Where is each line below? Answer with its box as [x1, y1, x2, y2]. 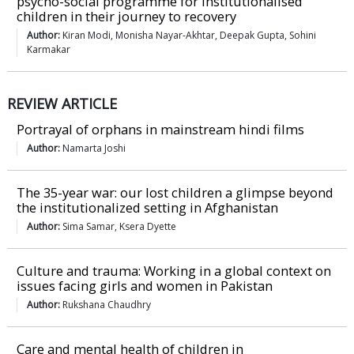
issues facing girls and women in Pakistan [17, 277, 273, 296]
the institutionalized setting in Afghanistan [17, 198, 278, 217]
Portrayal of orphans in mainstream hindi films [17, 120, 304, 139]
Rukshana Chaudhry [62, 298, 151, 312]
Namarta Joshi [62, 141, 126, 156]
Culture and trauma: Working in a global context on [17, 262, 331, 281]
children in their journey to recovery [17, 7, 236, 26]
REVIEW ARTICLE [7, 94, 117, 114]
